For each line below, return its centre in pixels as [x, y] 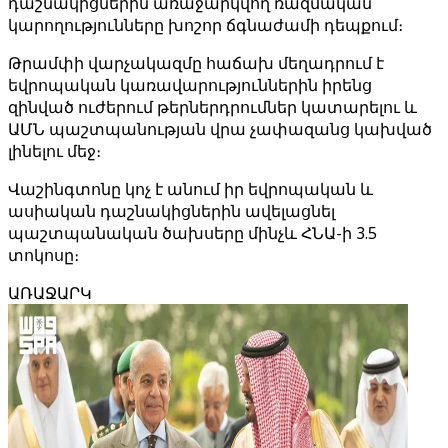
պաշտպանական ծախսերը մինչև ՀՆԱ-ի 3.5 [192, 233]
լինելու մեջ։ [54, 151]
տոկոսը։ [43, 255]
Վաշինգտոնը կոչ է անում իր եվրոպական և [190, 189]
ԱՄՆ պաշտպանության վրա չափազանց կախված [220, 129]
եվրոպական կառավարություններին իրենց [190, 85]
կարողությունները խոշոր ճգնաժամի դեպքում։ [205, 25]
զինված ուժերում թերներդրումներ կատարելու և [212, 107]
